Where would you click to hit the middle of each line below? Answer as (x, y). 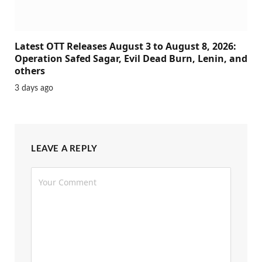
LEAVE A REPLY (64, 149)
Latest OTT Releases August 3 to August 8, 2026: (125, 46)
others (30, 71)
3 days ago (34, 89)
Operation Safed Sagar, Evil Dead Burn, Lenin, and (131, 59)
